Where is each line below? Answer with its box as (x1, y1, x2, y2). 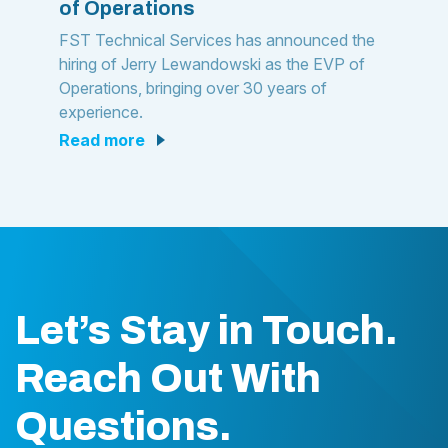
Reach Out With (15, 357, 321, 400)
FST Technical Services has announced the (59, 30, 375, 50)
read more (70, 130, 145, 150)
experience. (59, 102, 143, 122)
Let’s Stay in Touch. (15, 309, 398, 352)
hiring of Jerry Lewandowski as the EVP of (59, 54, 365, 74)
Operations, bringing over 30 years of (59, 78, 327, 98)
